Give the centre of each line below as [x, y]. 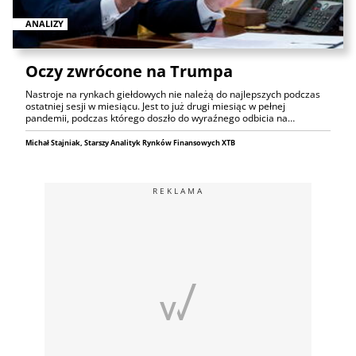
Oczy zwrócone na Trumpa [129, 72]
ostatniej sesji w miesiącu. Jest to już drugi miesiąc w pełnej [155, 106]
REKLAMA [178, 191]
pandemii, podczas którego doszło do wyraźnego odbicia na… [160, 118]
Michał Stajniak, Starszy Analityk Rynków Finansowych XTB [130, 143]
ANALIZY [44, 24]
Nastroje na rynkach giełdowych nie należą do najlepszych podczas [173, 95]
